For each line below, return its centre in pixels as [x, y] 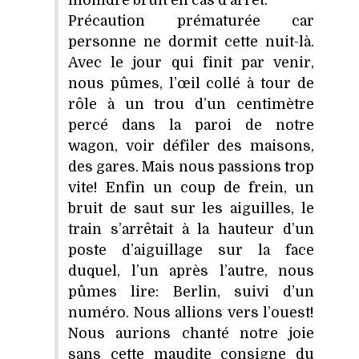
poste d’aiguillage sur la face [191, 250]
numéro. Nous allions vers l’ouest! [191, 312]
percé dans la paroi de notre [191, 125]
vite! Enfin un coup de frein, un [191, 187]
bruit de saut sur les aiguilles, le [191, 208]
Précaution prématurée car [191, 20]
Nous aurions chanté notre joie [191, 333]
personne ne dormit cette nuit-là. [191, 41]
